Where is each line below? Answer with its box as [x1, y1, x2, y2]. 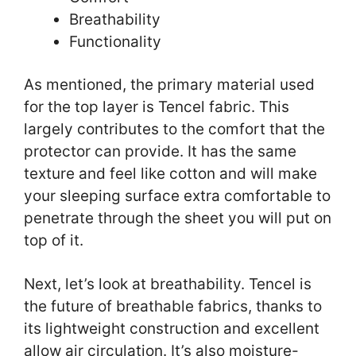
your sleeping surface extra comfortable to [24, 187, 331, 206]
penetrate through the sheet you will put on [24, 209, 331, 228]
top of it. [24, 231, 87, 250]
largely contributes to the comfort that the [24, 120, 325, 139]
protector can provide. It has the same [24, 142, 296, 161]
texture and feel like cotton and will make [24, 164, 317, 184]
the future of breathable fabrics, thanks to [24, 296, 322, 315]
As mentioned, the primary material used [24, 75, 315, 95]
